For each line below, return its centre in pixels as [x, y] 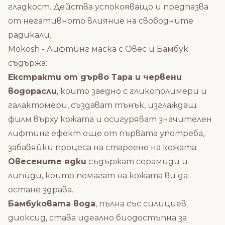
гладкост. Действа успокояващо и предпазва [108, 7]
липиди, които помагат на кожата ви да [98, 176]
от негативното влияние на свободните [101, 21]
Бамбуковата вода [52, 204]
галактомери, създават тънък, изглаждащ [102, 105]
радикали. [30, 35]
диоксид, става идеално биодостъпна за [97, 218]
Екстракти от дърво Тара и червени [95, 77]
